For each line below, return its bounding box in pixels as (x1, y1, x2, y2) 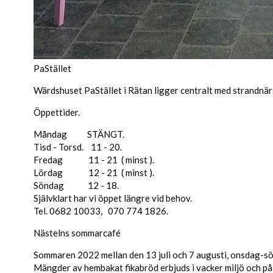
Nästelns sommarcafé (34, 227, 121, 238)
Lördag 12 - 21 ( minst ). (34, 167, 154, 178)
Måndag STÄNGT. (34, 129, 124, 140)
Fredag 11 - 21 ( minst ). (34, 154, 154, 165)
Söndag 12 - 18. (34, 180, 119, 191)
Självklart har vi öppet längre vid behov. (34, 193, 192, 204)
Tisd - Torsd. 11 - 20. (34, 141, 122, 152)
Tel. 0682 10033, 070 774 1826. (34, 205, 168, 216)
